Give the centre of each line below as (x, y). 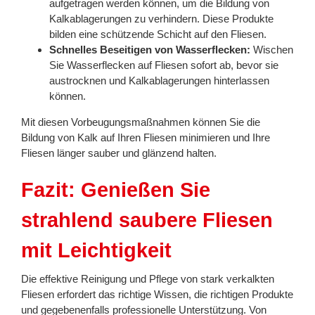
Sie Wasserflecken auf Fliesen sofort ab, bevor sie (164, 65)
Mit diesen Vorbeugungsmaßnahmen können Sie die (141, 122)
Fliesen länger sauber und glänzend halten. (119, 153)
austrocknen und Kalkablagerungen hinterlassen (159, 80)
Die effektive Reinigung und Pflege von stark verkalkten (148, 279)
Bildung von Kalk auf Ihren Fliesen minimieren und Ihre (146, 137)
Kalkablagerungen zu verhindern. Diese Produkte (161, 18)
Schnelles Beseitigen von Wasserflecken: (150, 49)
